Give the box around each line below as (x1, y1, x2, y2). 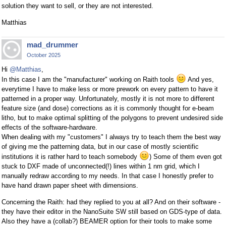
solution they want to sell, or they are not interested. (2, 2, 153, 10)
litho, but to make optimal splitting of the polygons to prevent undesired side (2, 114, 223, 122)
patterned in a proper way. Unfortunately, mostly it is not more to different (2, 94, 214, 102)
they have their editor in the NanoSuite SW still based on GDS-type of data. (2, 207, 222, 215)
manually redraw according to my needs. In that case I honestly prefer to (2, 172, 213, 180)
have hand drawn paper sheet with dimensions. (2, 181, 138, 189)
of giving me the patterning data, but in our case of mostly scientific (2, 142, 199, 150)
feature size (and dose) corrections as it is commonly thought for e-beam (2, 104, 214, 112)
